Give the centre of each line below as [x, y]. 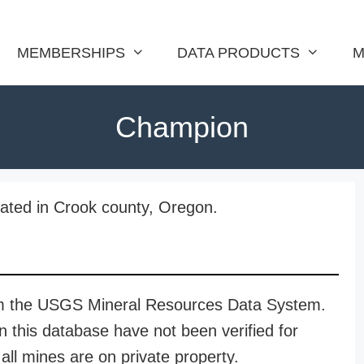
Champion [182, 127]
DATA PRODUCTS [239, 53]
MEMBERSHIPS [71, 53]
